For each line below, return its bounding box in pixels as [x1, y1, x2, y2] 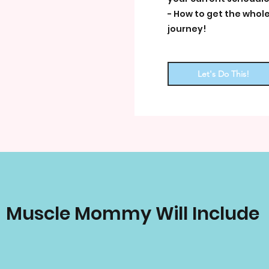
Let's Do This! [198, 68, 249, 79]
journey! [168, 23, 206, 35]
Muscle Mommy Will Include [5, 201, 264, 226]
